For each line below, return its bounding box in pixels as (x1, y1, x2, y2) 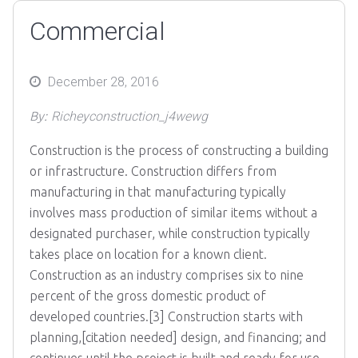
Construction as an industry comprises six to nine (30, 268, 304, 282)
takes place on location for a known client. (30, 247, 267, 261)
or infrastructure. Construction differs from (30, 164, 276, 178)
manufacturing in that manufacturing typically (30, 185, 286, 199)
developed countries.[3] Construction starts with (30, 309, 303, 324)
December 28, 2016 (48, 74, 159, 89)
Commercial (30, 16, 165, 46)
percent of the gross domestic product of (30, 288, 266, 303)
